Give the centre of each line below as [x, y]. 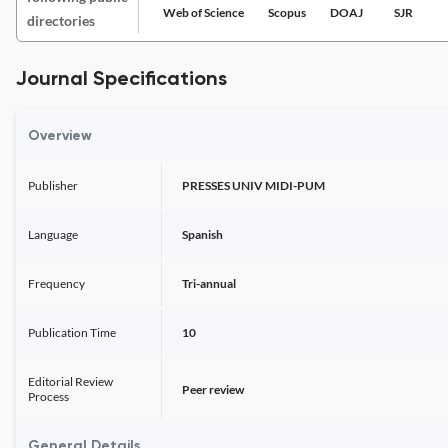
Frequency [56, 283]
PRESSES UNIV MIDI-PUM [253, 185]
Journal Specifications [121, 80]
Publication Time [72, 332]
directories [61, 20]
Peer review [213, 389]
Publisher [53, 185]
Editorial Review [70, 381]
